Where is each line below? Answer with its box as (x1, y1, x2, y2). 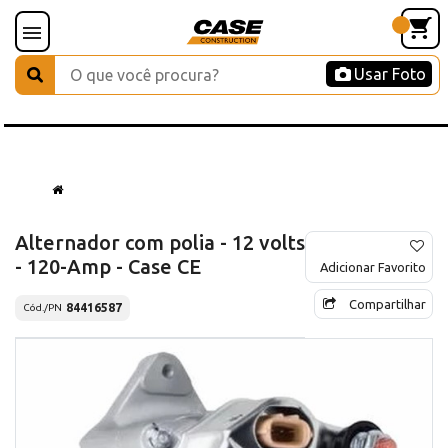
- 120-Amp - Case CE (15, 254, 201, 278)
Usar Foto (354, 65, 426, 83)
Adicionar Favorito (320, 259, 426, 274)
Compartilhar (349, 296, 426, 311)
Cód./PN (23, 302, 62, 314)
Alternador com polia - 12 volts (15, 230, 305, 254)
